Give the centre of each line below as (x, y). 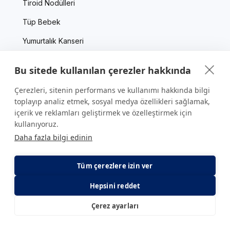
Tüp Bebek (42, 22)
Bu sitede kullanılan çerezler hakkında (103, 70)
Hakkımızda (24, 139)
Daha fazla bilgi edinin (53, 137)
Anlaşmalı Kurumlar (35, 215)
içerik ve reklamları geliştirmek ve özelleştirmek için (103, 113)
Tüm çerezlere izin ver (115, 166)
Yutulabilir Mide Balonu (61, 60)
